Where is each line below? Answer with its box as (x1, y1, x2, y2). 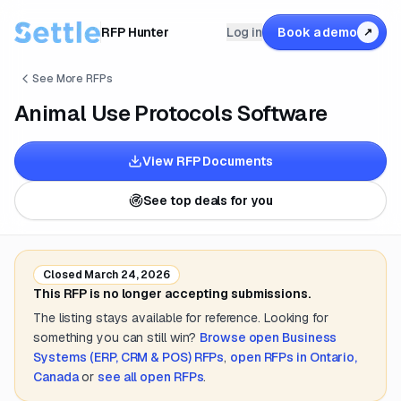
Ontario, (309, 349, 358, 365)
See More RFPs (32, 72, 113, 86)
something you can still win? (33, 329, 197, 346)
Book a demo (277, 24, 357, 40)
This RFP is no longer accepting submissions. (33, 286, 311, 302)
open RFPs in (230, 349, 310, 365)
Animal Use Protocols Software (14, 99, 328, 127)
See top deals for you (142, 192, 273, 209)
